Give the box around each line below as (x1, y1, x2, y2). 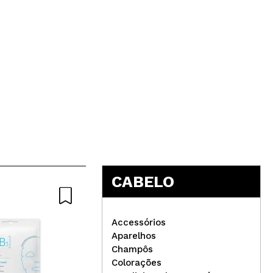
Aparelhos (112, 230, 157, 242)
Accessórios (112, 217, 166, 229)
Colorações (112, 257, 162, 269)
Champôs (112, 244, 154, 255)
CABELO (112, 172, 175, 191)
